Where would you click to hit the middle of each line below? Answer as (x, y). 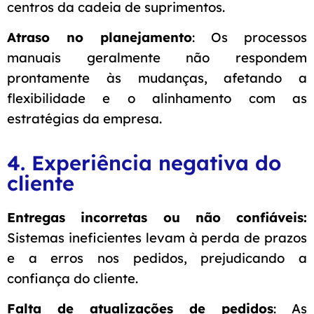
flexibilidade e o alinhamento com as (157, 98)
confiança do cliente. (73, 278)
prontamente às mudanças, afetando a (157, 77)
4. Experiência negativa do (144, 162)
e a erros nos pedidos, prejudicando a (157, 258)
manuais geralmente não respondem (157, 57)
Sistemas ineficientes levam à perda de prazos (157, 237)
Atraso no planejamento (100, 37)
